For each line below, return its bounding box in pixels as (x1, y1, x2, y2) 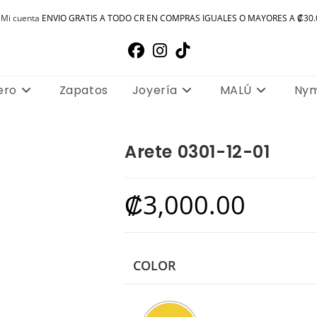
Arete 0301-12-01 (125, 140, 270, 163)
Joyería (132, 82, 178, 98)
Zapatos (59, 82, 108, 98)
